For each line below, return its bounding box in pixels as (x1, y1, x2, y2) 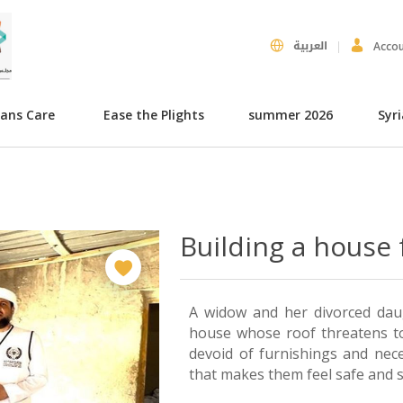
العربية (293, 38, 327, 53)
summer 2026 (248, 106, 334, 123)
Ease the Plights (103, 106, 204, 123)
